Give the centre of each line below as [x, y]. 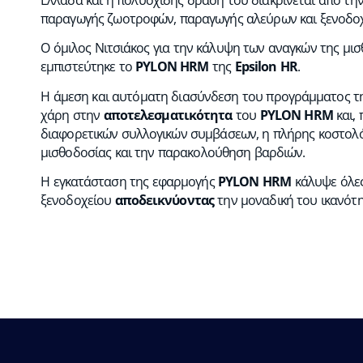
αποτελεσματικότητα [168, 115]
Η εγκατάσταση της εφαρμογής [129, 181]
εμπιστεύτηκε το [88, 66]
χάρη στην [72, 115]
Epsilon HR [266, 66]
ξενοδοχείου [78, 200]
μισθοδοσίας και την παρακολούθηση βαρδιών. [173, 152]
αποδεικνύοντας [164, 200]
